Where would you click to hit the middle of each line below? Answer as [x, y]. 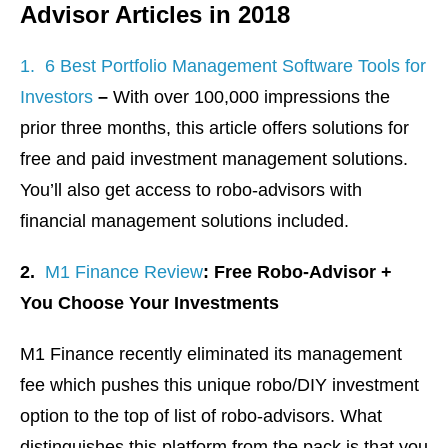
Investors [56, 97]
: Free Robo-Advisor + [297, 272]
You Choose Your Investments [149, 303]
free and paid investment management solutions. [214, 159]
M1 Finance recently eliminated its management [211, 354]
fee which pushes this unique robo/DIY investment [219, 385]
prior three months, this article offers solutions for [214, 128]
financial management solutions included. [184, 221]
